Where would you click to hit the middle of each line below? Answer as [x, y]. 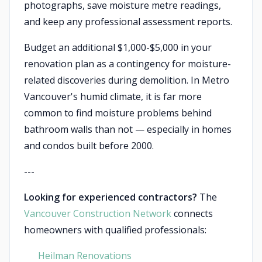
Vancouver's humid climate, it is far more [113, 96]
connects [192, 213]
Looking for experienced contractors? [111, 197]
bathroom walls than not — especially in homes [128, 129]
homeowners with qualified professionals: [115, 230]
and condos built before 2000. [89, 146]
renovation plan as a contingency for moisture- [127, 64]
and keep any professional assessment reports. [128, 22]
